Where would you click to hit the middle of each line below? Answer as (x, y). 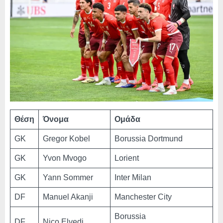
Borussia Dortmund (149, 139)
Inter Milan (133, 178)
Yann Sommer (68, 178)
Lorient (127, 158)
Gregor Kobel (66, 139)
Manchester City (143, 197)
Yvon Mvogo (65, 158)
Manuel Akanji (68, 197)
